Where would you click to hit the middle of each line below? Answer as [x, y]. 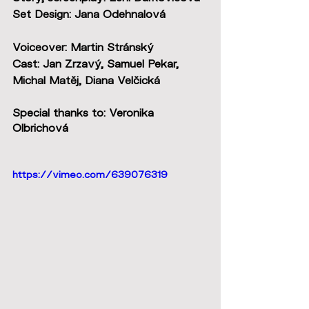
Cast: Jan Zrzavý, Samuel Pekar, [97, 63]
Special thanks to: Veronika [85, 112]
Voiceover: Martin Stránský [83, 47]
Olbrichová [40, 127]
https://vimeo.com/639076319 [90, 174]
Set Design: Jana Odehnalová [89, 13]
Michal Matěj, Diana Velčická [86, 80]
